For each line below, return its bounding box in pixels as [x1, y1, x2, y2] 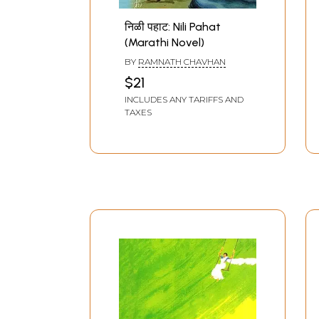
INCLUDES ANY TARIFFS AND [125, 94, 244, 105]
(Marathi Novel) [125, 36, 204, 50]
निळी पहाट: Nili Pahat [125, 20, 221, 34]
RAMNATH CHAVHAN [138, 56, 226, 68]
